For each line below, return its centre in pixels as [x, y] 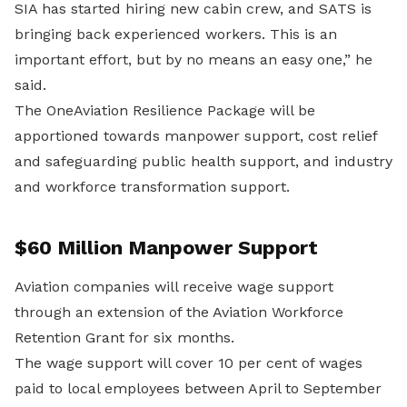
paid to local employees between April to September [198, 388]
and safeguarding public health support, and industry [203, 161]
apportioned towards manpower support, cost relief [196, 136]
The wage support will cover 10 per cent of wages [189, 363]
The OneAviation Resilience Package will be [165, 110]
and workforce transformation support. [152, 187]
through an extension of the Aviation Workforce [179, 312]
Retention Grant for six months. [124, 338]
